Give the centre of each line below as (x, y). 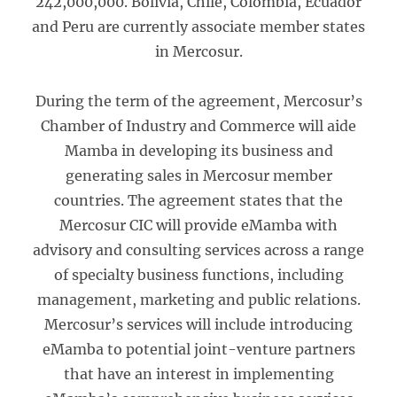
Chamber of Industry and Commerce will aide (198, 126)
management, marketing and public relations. (198, 300)
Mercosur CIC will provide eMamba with (198, 225)
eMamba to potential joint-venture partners (198, 349)
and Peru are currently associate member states (198, 27)
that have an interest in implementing (198, 374)
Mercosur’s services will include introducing (198, 324)
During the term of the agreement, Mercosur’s (198, 101)
